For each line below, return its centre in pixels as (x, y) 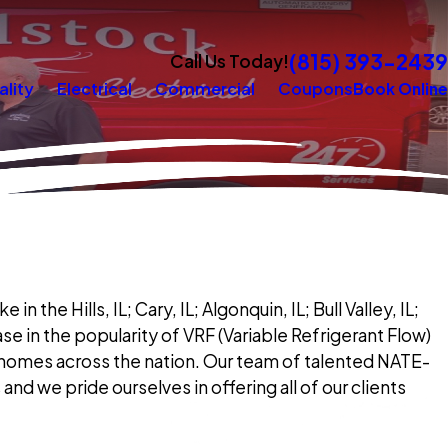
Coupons (315, 88)
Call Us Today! (229, 61)
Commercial (205, 88)
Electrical (94, 88)
